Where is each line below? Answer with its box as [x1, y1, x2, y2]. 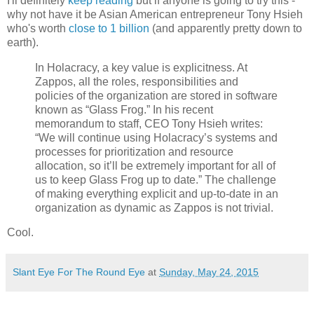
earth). [7, 36, 39, 48]
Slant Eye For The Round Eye [13, 266, 145, 278]
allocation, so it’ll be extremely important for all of [35, 159, 275, 172]
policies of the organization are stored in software [35, 89, 278, 102]
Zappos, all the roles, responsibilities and [35, 75, 238, 88]
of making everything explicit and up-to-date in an [35, 187, 278, 200]
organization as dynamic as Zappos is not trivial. [35, 201, 273, 214]
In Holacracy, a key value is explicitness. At [35, 61, 247, 74]
